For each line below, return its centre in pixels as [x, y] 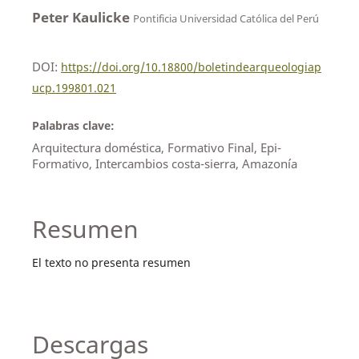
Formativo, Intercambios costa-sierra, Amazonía [164, 163]
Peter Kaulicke [82, 17]
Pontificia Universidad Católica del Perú [226, 18]
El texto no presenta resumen [111, 263]
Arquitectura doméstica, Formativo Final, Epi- [156, 147]
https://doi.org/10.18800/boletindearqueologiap [191, 67]
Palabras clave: [73, 125]
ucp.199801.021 [74, 87]
